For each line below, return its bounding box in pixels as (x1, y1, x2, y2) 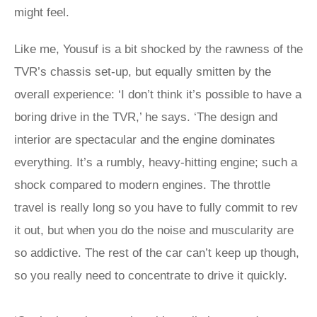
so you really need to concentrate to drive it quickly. (14, 269, 287, 282)
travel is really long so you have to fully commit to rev (14, 201, 298, 214)
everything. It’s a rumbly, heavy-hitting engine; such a (14, 156, 297, 169)
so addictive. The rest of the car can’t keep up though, (14, 246, 299, 260)
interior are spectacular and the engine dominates (14, 133, 275, 146)
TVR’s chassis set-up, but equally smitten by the (14, 65, 271, 79)
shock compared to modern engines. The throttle (14, 178, 270, 192)
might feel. (14, 6, 69, 19)
